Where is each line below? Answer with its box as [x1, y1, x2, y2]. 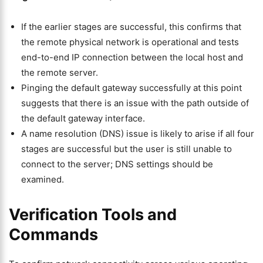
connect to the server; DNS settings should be [21, 159, 213, 170]
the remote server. [21, 67, 98, 78]
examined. [21, 174, 64, 185]
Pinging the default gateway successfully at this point [21, 82, 242, 93]
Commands [9, 225, 98, 244]
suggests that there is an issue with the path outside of [21, 97, 249, 109]
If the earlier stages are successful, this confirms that [21, 21, 241, 32]
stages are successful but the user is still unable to [21, 143, 232, 154]
